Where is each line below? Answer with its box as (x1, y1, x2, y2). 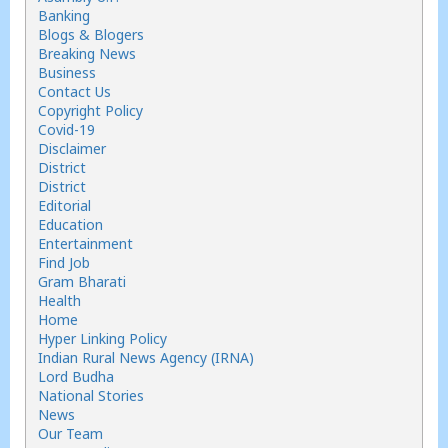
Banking (38, 6, 90, 25)
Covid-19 (38, 120, 95, 139)
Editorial (38, 196, 91, 215)
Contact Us (38, 82, 111, 101)
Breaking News (38, 44, 136, 63)
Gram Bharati (38, 272, 126, 291)
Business (38, 63, 96, 82)
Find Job (38, 253, 90, 272)
